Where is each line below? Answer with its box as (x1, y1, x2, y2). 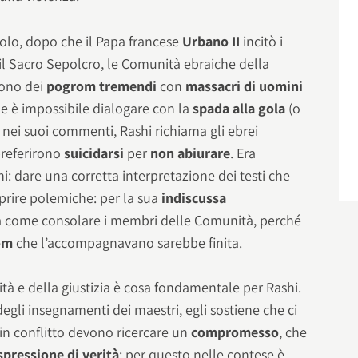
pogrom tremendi (46, 76, 157, 95)
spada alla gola (193, 98, 286, 117)
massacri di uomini (185, 76, 304, 95)
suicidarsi (64, 143, 128, 162)
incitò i (240, 31, 284, 50)
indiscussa (161, 188, 227, 207)
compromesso (191, 322, 280, 341)
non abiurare (150, 143, 231, 162)
